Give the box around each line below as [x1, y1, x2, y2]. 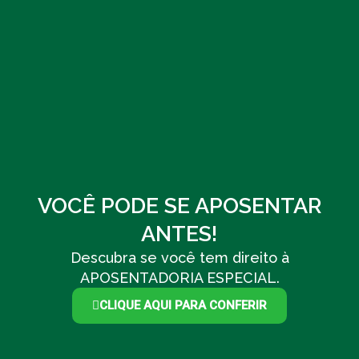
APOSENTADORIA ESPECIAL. [79, 268, 280, 286]
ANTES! [141, 220, 218, 246]
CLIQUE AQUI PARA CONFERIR [99, 297, 267, 313]
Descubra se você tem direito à [70, 248, 289, 266]
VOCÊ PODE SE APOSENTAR [37, 192, 321, 218]
